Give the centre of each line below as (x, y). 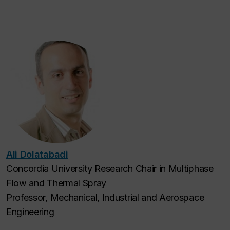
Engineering (30, 212)
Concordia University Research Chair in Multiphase (110, 168)
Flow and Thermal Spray (56, 183)
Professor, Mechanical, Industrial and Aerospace (105, 197)
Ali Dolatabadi (37, 154)
